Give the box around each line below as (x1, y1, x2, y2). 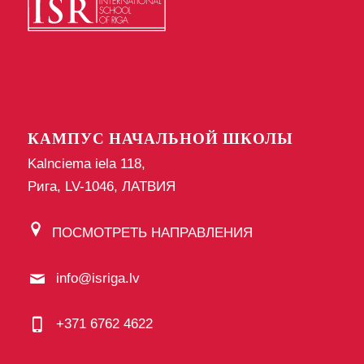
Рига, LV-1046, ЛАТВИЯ (27, 178, 175, 194)
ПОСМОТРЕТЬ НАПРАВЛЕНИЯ (51, 224, 253, 240)
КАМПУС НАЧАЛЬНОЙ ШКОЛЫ (27, 128, 293, 147)
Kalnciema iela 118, (27, 155, 145, 171)
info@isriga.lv (55, 270, 140, 286)
